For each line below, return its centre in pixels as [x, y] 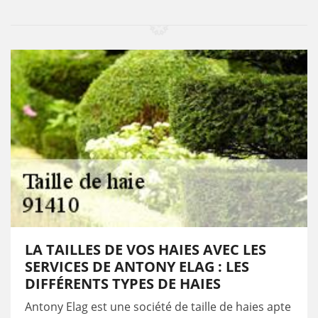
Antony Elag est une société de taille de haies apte [158, 307]
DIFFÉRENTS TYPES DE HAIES [123, 284]
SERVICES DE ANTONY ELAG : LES [137, 267]
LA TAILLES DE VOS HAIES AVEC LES [146, 250]
